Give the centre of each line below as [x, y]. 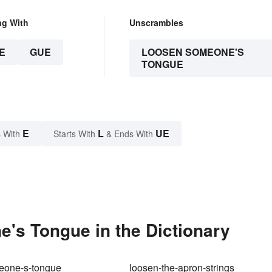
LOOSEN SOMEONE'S [192, 52]
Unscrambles [156, 23]
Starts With [76, 134]
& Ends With [130, 134]
